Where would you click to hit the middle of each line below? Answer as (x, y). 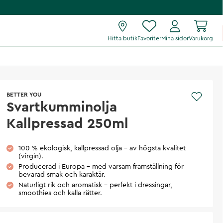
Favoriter (149, 38)
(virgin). (31, 156)
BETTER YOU (24, 95)
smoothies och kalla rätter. (60, 193)
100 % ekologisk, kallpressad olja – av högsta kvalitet (102, 148)
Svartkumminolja (62, 107)
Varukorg (201, 38)
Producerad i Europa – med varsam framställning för (101, 167)
